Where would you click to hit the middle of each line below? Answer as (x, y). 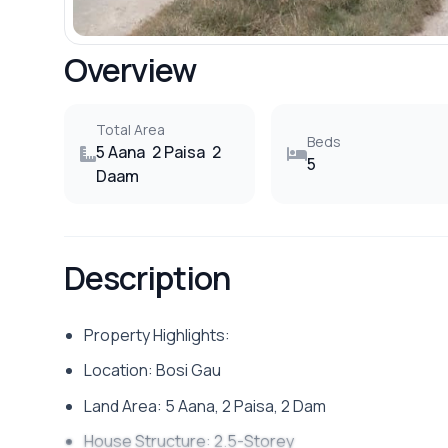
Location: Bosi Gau (152, 370)
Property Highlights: (157, 334)
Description (147, 277)
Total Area (130, 129)
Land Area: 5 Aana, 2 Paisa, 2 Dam (205, 405)
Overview (130, 69)
